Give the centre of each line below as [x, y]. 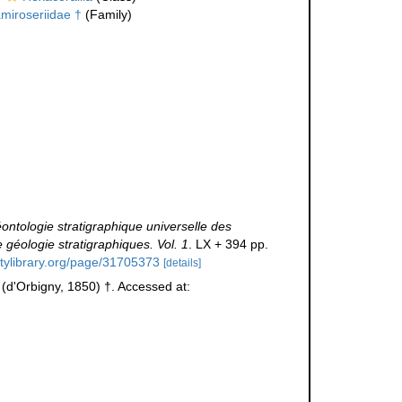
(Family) [106, 15]
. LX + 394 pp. [228, 245]
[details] [182, 263]
